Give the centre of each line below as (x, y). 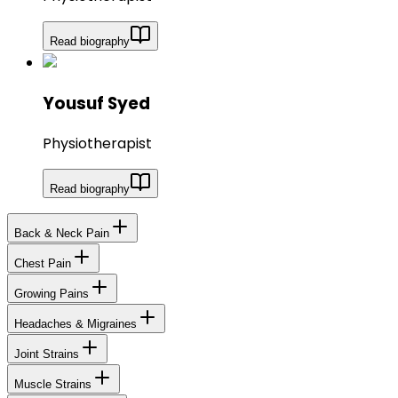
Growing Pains (52, 294)
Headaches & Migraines (76, 324)
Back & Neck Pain (62, 234)
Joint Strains (47, 354)
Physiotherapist (97, 144)
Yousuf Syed (96, 103)
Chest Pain (43, 264)
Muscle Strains (53, 385)
